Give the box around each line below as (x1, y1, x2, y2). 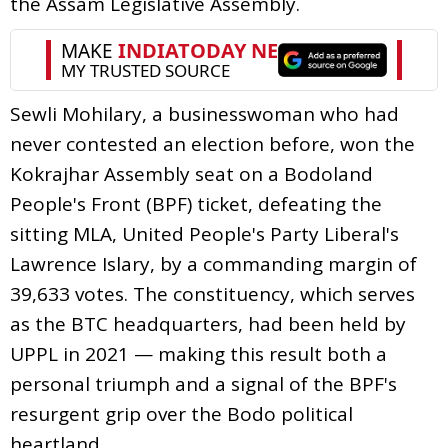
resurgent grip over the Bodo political (10, 400, 353, 427)
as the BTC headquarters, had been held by (10, 310, 406, 337)
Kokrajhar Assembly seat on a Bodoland (10, 160, 373, 187)
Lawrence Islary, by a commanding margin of (10, 250, 417, 277)
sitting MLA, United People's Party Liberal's (10, 220, 399, 247)
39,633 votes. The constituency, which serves (10, 280, 415, 307)
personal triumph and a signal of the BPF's (10, 370, 397, 397)
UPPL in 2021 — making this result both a (10, 340, 387, 367)
